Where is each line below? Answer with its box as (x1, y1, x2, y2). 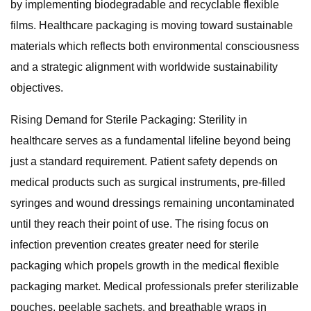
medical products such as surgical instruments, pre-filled (10, 176, 285, 188)
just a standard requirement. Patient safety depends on (10, 155, 278, 167)
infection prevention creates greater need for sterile (10, 239, 259, 251)
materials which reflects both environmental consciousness (10, 40, 299, 52)
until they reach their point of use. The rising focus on (10, 218, 269, 230)
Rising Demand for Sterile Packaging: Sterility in (10, 114, 247, 126)
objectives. (10, 82, 63, 94)
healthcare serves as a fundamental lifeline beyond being (10, 135, 291, 146)
